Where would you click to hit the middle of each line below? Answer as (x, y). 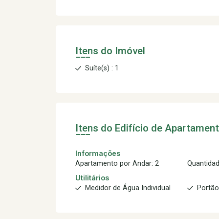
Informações (98, 153)
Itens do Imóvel (110, 51)
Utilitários (92, 178)
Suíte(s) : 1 (102, 68)
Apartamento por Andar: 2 (117, 164)
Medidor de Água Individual (128, 188)
